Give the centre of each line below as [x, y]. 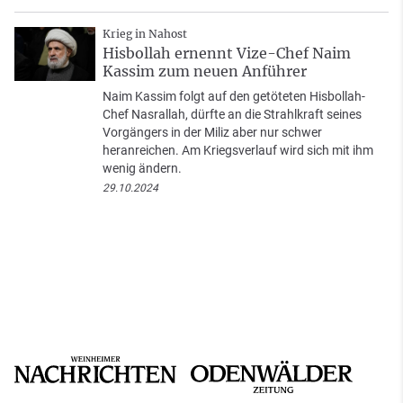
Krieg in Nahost [145, 33]
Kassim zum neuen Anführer [205, 71]
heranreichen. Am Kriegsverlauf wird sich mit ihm [238, 150]
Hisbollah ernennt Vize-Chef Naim [227, 53]
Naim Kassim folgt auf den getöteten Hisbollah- [234, 96]
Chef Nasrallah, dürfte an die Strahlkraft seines [232, 114]
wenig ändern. [142, 168]
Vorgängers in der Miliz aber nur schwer [212, 132]
